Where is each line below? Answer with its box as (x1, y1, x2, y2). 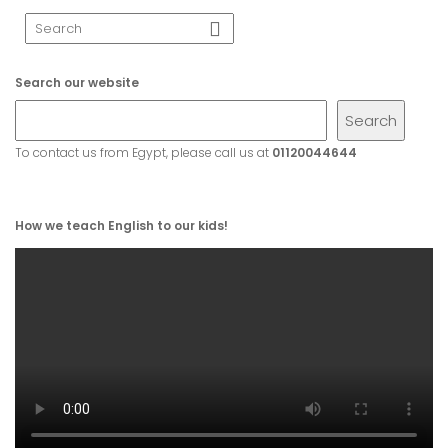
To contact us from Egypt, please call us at (15, 144, 272, 161)
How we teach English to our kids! (15, 217, 228, 234)
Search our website (15, 74, 139, 91)
